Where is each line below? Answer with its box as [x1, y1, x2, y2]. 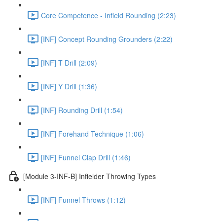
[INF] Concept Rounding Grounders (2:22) [41, 34, 173, 44]
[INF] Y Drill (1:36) [41, 81, 97, 91]
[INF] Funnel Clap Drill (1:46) [41, 152, 131, 162]
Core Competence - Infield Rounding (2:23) [41, 10, 176, 20]
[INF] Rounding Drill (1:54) [41, 105, 123, 115]
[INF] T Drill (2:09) [41, 57, 97, 68]
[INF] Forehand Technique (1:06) [41, 128, 144, 139]
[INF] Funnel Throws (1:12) [41, 194, 126, 205]
